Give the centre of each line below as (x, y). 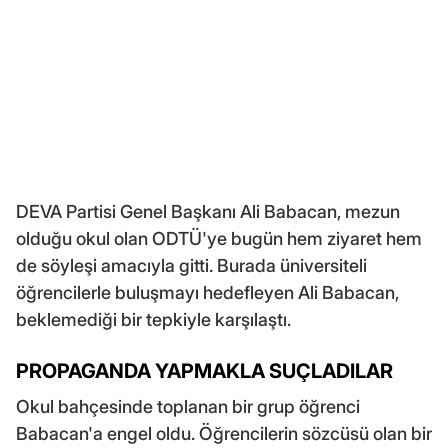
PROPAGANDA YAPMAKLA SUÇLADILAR (204, 371)
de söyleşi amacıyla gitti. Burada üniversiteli (191, 266)
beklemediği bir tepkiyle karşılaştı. (153, 320)
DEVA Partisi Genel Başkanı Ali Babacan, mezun (208, 212)
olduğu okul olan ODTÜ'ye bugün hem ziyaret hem (219, 239)
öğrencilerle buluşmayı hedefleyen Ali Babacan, (207, 293)
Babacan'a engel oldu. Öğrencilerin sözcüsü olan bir (224, 434)
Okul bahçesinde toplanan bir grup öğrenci (188, 407)
